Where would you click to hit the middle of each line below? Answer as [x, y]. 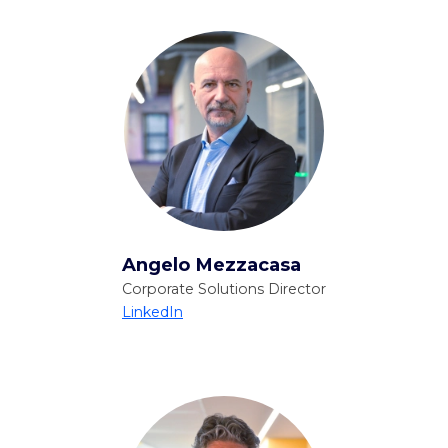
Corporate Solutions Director [224, 289]
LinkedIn [152, 312]
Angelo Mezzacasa [211, 265]
